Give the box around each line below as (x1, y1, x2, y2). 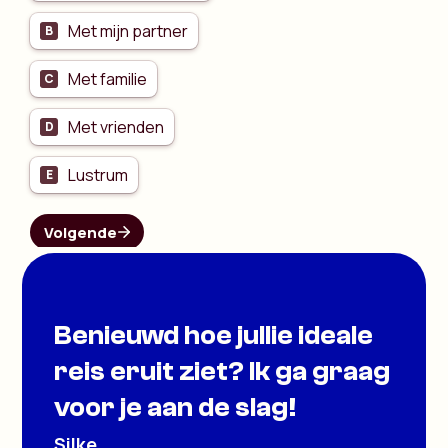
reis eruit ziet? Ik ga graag (54, 354, 391, 387)
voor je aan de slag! (54, 390, 297, 423)
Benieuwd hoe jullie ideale (54, 318, 374, 351)
